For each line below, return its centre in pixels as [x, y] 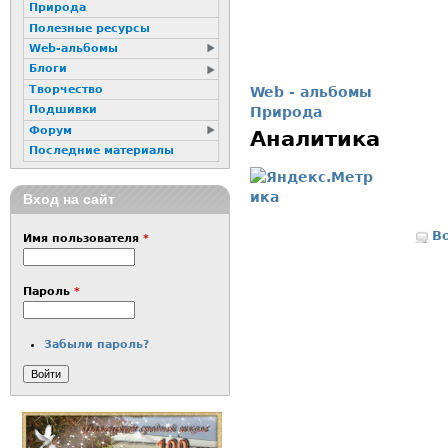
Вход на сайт [68, 199]
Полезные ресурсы [89, 28]
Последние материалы [101, 151]
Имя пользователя [82, 239]
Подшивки [62, 110]
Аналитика [315, 139]
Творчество [65, 89]
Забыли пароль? [97, 345]
